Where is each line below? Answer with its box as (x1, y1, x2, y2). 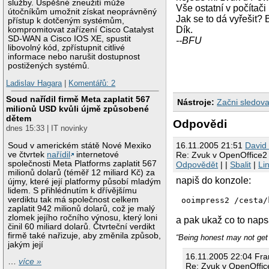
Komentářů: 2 (68, 79, 116, 88)
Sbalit (230, 159, 252, 169)
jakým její (8, 240, 44, 249)
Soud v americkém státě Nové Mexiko (8, 141, 152, 150)
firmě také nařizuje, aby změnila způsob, (8, 231, 162, 240)
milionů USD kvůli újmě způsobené (6, 104, 150, 114)
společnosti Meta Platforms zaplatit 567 (8, 159, 157, 168)
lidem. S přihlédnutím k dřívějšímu (8, 186, 138, 195)
